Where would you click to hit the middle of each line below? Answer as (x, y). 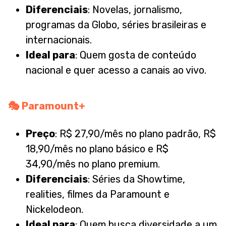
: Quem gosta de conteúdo (136, 55)
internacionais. (59, 40)
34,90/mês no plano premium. (93, 164)
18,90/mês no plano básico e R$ (97, 149)
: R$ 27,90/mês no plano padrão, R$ (135, 134)
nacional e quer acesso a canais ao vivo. (116, 70)
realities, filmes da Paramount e (98, 194)
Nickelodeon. (54, 210)
